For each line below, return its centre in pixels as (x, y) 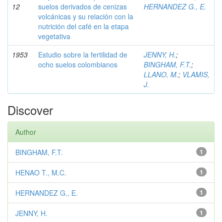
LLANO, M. (161, 74)
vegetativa (54, 36)
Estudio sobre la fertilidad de (83, 55)
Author (26, 132)
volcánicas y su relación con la (86, 16)
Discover (30, 110)
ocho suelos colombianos (78, 64)
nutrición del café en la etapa (83, 26)
